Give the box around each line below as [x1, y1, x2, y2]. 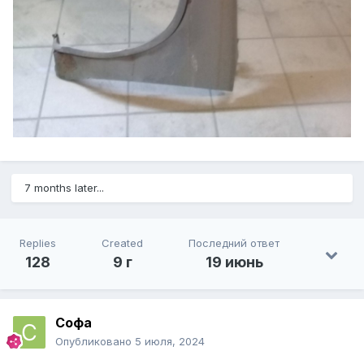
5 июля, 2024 [135, 335, 205, 349]
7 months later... [24, 181, 104, 195]
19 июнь [205, 253, 263, 271]
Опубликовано [55, 335, 135, 349]
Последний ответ [188, 236, 279, 250]
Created [102, 236, 143, 250]
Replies [19, 236, 56, 250]
